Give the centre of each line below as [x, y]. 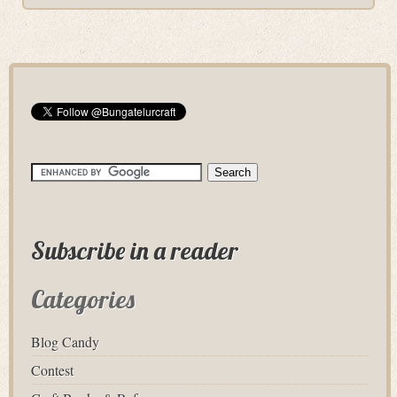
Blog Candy [65, 342]
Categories [83, 300]
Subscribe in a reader [135, 251]
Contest [52, 370]
